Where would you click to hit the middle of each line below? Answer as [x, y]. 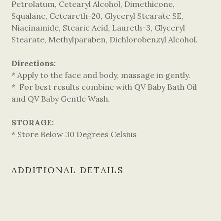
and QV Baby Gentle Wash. [61, 99]
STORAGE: [33, 122]
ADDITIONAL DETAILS [68, 170]
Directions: [34, 63]
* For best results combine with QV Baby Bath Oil [104, 87]
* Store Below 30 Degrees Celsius [74, 134]
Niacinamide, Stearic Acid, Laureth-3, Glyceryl [98, 28]
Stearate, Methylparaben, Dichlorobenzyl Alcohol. [105, 39]
